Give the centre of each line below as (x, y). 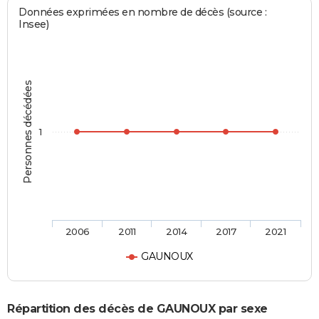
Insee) (34, 25)
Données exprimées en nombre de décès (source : (143, 12)
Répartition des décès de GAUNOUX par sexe (137, 308)
